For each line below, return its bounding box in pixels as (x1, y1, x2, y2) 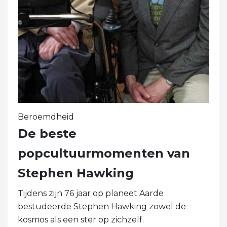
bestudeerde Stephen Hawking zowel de (18, 201, 186, 211)
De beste (18, 126, 77, 141)
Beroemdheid (18, 111, 74, 122)
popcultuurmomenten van (18, 145, 190, 161)
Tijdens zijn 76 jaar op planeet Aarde (18, 188, 164, 198)
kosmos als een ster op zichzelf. (18, 214, 144, 224)
